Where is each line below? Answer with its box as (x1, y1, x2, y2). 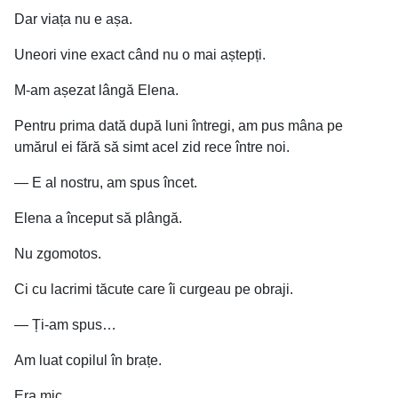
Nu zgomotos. (14, 246, 101, 262)
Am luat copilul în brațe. (14, 353, 162, 369)
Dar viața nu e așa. (14, 12, 132, 28)
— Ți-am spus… (14, 317, 116, 333)
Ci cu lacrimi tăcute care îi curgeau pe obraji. (14, 282, 293, 298)
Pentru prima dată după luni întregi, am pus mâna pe (14, 118, 343, 134)
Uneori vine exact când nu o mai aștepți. (14, 47, 266, 63)
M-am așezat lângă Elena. (14, 83, 179, 99)
